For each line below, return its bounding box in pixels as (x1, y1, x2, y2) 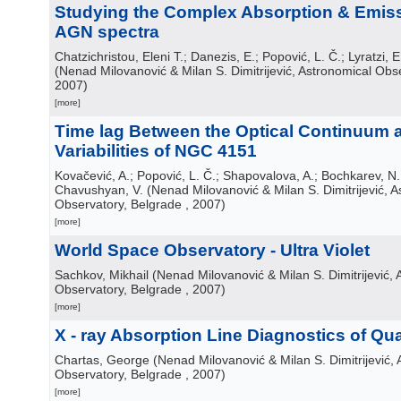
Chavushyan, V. (55, 183, 143, 197)
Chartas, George (55, 353, 149, 367)
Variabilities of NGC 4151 (55, 141, 257, 160)
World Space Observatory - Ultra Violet (55, 241, 370, 260)
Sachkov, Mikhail (55, 268, 149, 282)
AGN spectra (55, 22, 159, 41)
